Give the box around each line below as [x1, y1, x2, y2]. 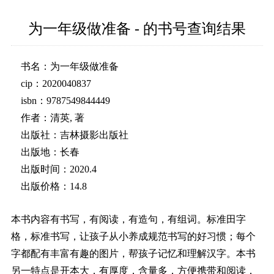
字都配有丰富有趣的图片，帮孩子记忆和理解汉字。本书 [11, 248, 256, 259]
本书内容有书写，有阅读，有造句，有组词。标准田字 [11, 214, 246, 225]
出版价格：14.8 [21, 181, 87, 192]
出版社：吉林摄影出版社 [21, 130, 128, 141]
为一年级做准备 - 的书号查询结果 [28, 21, 246, 37]
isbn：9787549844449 [21, 95, 110, 106]
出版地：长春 [21, 147, 80, 158]
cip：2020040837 [21, 78, 91, 89]
